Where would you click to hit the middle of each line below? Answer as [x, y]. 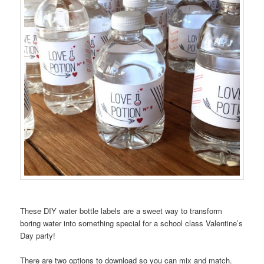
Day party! [38, 236]
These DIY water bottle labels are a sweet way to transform [121, 211]
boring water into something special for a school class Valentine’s [132, 223]
